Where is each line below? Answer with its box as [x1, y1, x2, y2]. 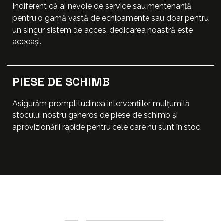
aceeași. [12, 37, 41, 47]
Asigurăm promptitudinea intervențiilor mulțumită [12, 98, 190, 108]
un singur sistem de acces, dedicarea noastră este [12, 25, 193, 35]
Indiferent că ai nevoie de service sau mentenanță [12, 1, 191, 11]
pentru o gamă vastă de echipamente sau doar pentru [12, 13, 209, 23]
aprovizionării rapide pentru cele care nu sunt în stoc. [12, 122, 202, 132]
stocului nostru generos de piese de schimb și [12, 110, 178, 120]
